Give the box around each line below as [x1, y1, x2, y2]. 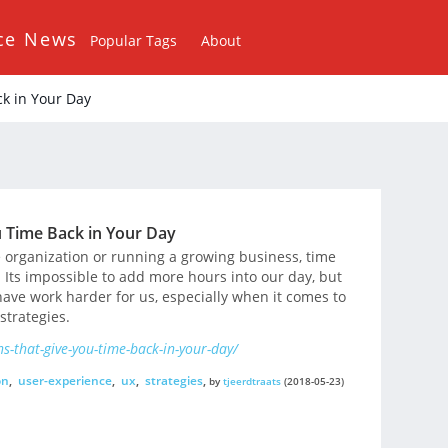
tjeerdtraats [222, 373, 281, 388]
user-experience [17, 371, 112, 389]
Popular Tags [90, 31, 178, 50]
